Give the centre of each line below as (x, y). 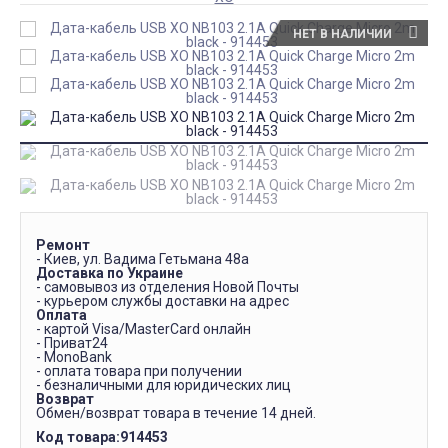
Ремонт (63, 245)
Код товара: (78, 437)
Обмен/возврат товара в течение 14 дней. (176, 413)
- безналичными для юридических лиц (163, 385)
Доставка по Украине (109, 273)
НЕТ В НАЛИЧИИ (343, 34)
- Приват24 (72, 343)
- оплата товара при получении (139, 371)
